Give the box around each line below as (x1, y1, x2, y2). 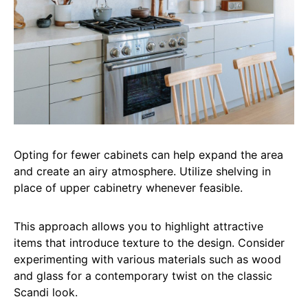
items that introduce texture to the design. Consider (14, 236, 285, 250)
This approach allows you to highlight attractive (14, 219, 263, 234)
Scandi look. (14, 285, 78, 300)
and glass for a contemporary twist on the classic (14, 269, 272, 283)
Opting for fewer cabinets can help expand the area (14, 148, 283, 162)
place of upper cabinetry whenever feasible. (14, 181, 243, 195)
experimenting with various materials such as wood (14, 252, 281, 267)
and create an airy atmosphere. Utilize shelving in (14, 164, 271, 179)
